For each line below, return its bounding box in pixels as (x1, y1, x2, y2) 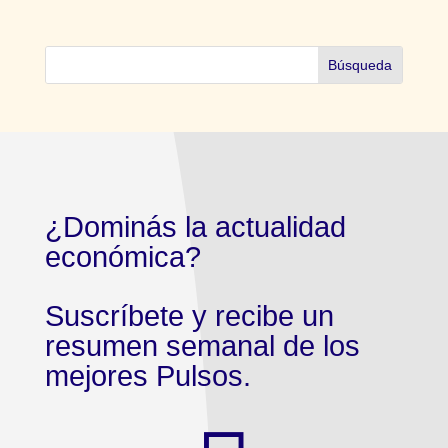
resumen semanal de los (44, 330, 360, 362)
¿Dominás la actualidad (44, 211, 346, 243)
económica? (44, 241, 201, 273)
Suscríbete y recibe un (44, 300, 334, 332)
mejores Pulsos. (44, 360, 251, 392)
